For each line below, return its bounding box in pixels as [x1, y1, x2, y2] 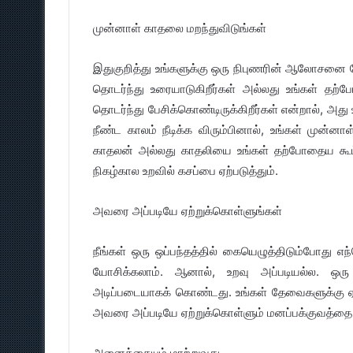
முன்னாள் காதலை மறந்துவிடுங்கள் [93, 20, 266, 35]
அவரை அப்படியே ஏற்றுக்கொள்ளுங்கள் [93, 203, 282, 218]
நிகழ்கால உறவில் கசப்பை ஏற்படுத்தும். [93, 163, 278, 178]
